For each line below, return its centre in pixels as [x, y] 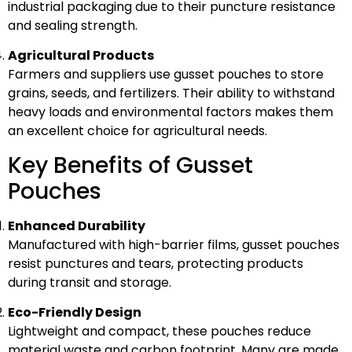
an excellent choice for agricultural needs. [137, 131]
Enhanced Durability [77, 225]
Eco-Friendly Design [75, 313]
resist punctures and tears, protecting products [156, 263]
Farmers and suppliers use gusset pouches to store [166, 75]
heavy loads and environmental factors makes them [170, 112]
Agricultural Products [81, 56]
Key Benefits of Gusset [130, 165]
